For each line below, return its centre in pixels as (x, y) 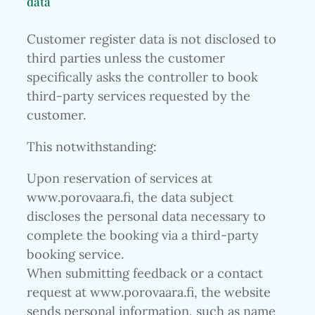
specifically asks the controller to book (142, 77)
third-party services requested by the (139, 96)
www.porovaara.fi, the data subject (130, 198)
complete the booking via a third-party (143, 236)
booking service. (75, 255)
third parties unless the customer (126, 58)
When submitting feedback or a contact (145, 274)
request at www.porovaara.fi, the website (149, 292)
